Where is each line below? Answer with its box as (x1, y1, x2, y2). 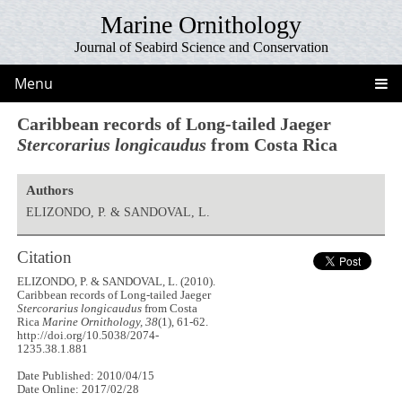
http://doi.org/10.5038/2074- (17, 329, 160, 343)
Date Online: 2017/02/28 (17, 383, 140, 397)
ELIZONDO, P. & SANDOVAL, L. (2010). (17, 275, 216, 289)
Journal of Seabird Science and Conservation (74, 39, 328, 55)
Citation (17, 247, 73, 267)
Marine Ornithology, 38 (42, 316, 159, 329)
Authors (25, 182, 74, 197)
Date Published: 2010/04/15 (17, 370, 155, 383)
